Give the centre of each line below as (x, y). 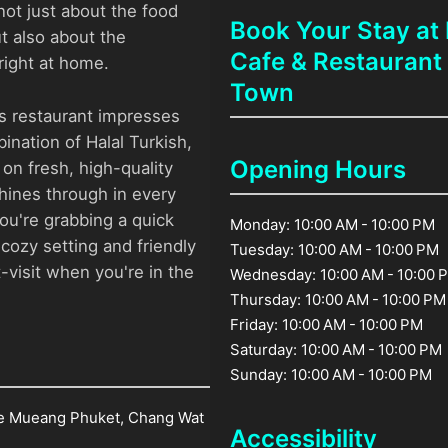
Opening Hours (318, 169)
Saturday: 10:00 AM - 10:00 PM (336, 349)
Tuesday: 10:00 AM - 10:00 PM (335, 249)
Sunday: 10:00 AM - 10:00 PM (331, 374)
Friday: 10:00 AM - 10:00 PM (327, 324)
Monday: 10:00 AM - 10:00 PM (333, 224)
